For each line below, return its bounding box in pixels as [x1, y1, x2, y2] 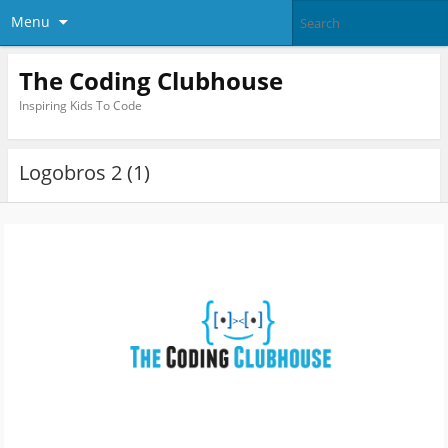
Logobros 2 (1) [18, 159, 150, 187]
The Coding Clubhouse [18, 63, 283, 97]
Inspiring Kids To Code [18, 96, 142, 114]
